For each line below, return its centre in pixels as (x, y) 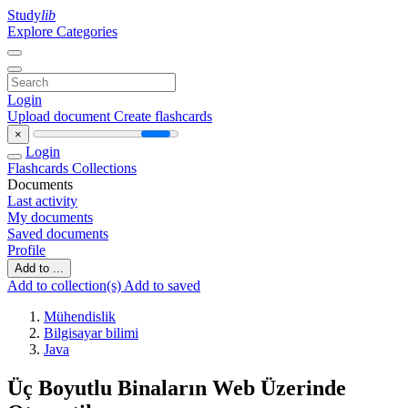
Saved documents (58, 234)
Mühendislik (80, 316)
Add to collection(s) (66, 286)
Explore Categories (62, 31)
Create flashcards (163, 116)
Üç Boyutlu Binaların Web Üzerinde (177, 388)
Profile (26, 250)
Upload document (61, 116)
